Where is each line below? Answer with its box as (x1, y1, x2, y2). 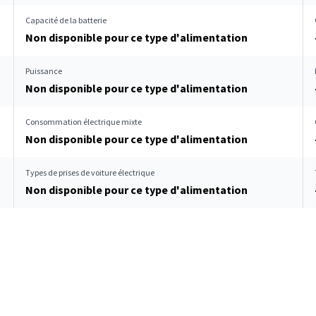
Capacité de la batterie (25, 15, 107, 25)
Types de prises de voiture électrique (25, 167, 154, 178)
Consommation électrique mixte (25, 116, 142, 127)
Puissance (25, 66, 62, 76)
